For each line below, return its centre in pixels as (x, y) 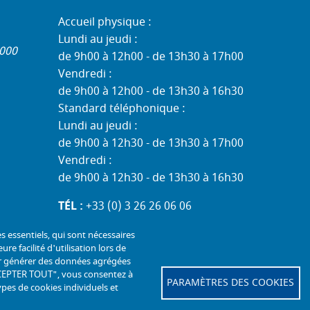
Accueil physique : (105, 22)
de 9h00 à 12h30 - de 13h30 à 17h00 (151, 144)
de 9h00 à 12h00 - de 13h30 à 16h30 (151, 92)
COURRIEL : (89, 224)
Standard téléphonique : (122, 109)
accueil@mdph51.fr (176, 224)
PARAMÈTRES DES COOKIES (231, 283)
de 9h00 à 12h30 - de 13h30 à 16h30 (151, 178)
